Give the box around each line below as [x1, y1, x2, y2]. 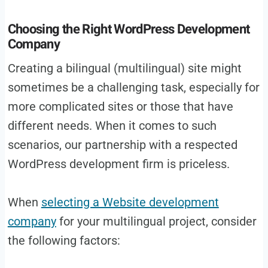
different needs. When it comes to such [7, 118, 217, 133]
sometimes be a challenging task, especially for [7, 80, 260, 95]
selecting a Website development [41, 194, 219, 209]
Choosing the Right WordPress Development [7, 19, 250, 39]
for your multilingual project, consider [56, 214, 257, 229]
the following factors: [7, 233, 120, 248]
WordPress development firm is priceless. [7, 156, 230, 171]
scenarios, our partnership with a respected [7, 137, 237, 152]
